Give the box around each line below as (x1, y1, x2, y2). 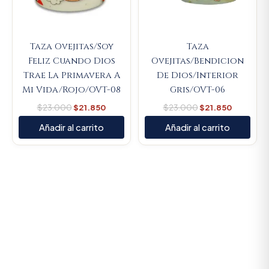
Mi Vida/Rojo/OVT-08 (22, 84, 121, 96)
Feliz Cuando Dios (28, 55, 115, 67)
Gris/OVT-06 (170, 84, 225, 96)
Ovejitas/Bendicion (151, 55, 244, 67)
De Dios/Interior (157, 70, 238, 82)
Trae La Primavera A (23, 70, 120, 82)
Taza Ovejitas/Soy (29, 41, 113, 53)
